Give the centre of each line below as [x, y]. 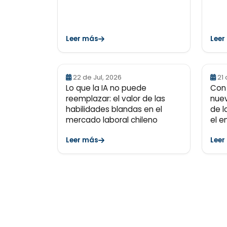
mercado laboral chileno [112, 120]
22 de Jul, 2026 [97, 77]
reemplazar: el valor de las [116, 99]
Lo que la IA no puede [106, 88]
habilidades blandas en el [114, 109]
